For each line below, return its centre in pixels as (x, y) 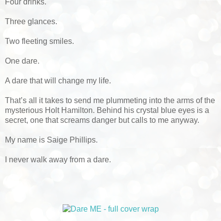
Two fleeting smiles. (39, 41)
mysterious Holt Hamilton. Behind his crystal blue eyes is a (107, 110)
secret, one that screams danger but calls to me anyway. (102, 120)
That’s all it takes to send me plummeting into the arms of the (110, 101)
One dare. (22, 61)
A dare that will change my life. (58, 81)
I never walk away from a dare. (58, 160)
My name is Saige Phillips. (51, 140)
